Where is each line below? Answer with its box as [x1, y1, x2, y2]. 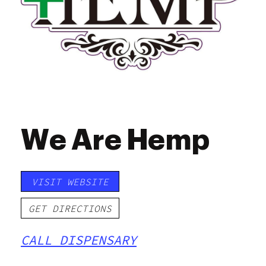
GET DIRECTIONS [28, 202, 112, 214]
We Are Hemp [21, 126, 210, 155]
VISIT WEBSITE [31, 175, 109, 188]
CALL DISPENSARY [21, 232, 137, 249]
